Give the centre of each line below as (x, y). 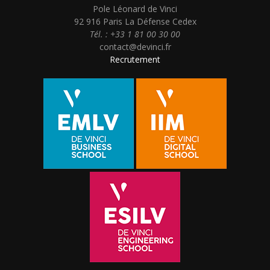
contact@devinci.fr (135, 47)
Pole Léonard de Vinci (135, 9)
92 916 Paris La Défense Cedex (135, 22)
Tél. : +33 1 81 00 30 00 (135, 34)
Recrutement (135, 60)
